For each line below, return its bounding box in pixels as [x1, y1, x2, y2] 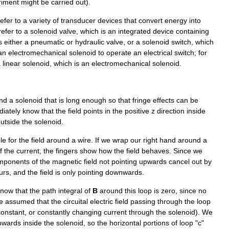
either [4, 38, 22, 46]
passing [130, 197, 155, 205]
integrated [118, 27, 151, 35]
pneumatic [31, 38, 64, 46]
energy [165, 16, 187, 25]
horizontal [109, 219, 141, 227]
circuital [63, 197, 88, 205]
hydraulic [75, 38, 104, 46]
